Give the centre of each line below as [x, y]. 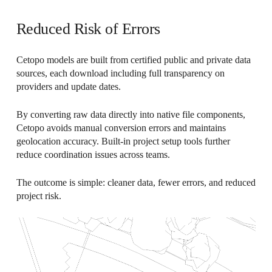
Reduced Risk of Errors [88, 29]
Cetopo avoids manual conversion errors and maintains [121, 128]
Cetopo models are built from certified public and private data [133, 60]
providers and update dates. [68, 87]
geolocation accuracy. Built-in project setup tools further [123, 141]
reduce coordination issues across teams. [93, 155]
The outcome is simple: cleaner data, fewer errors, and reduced [136, 183]
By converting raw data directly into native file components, [131, 115]
